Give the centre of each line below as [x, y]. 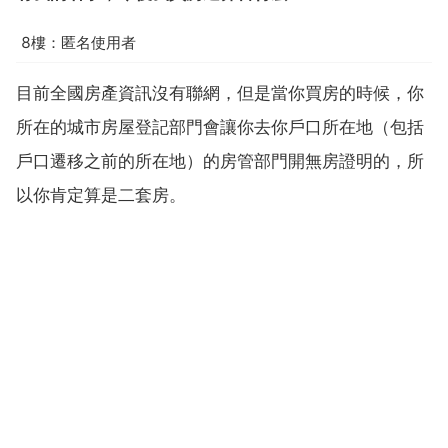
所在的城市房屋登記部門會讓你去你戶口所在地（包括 [220, 127]
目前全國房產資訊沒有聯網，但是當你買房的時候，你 [220, 93]
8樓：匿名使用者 [78, 42]
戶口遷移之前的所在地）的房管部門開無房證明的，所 [220, 161]
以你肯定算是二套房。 [101, 195]
